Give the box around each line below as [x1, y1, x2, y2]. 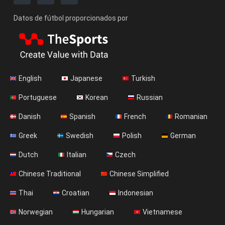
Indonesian [118, 189, 153, 197]
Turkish [131, 74, 155, 83]
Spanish [69, 113, 95, 121]
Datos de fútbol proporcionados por [13, 14, 128, 23]
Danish [19, 113, 41, 121]
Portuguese [19, 93, 57, 102]
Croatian [62, 189, 89, 197]
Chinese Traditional [19, 170, 81, 178]
